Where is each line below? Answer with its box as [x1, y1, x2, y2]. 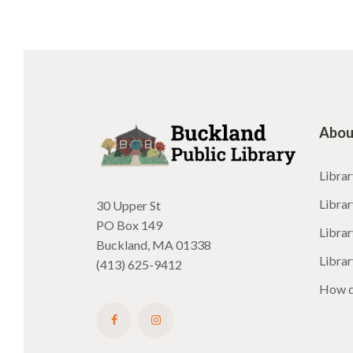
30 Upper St [96, 197, 161, 213]
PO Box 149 [96, 217, 162, 232]
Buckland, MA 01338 [96, 236, 211, 252]
